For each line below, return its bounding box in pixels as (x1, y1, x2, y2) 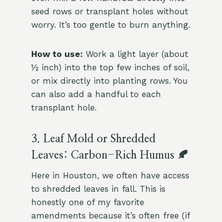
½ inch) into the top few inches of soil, (31, 62, 189, 73)
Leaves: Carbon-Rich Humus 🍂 (31, 150, 188, 161)
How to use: (31, 49, 83, 59)
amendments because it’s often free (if (31, 211, 190, 221)
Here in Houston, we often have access (31, 170, 189, 181)
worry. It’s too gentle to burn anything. (31, 20, 190, 30)
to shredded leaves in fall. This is (31, 184, 166, 194)
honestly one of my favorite (31, 197, 144, 208)
